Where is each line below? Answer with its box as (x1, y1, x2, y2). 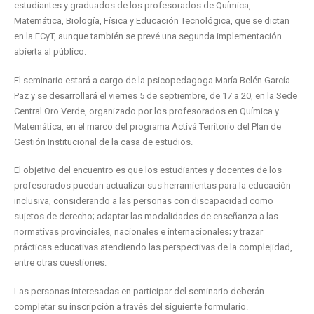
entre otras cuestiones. (14, 257, 107, 268)
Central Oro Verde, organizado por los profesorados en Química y (14, 105, 279, 116)
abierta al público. (14, 46, 86, 57)
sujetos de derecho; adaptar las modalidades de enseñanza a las (14, 211, 278, 222)
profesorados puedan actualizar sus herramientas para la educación (14, 180, 291, 191)
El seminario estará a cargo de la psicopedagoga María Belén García (14, 74, 290, 86)
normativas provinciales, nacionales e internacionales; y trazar (14, 226, 263, 238)
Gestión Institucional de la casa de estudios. (14, 136, 193, 147)
